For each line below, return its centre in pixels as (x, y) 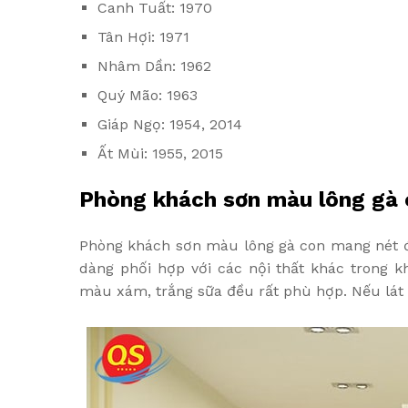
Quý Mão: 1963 (148, 95)
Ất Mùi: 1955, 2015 (160, 153)
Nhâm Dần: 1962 (154, 66)
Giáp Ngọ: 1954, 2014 (170, 124)
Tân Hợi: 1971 (143, 36)
